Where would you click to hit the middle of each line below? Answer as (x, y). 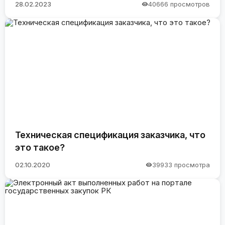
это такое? (40, 147)
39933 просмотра (181, 165)
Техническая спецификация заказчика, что (110, 135)
